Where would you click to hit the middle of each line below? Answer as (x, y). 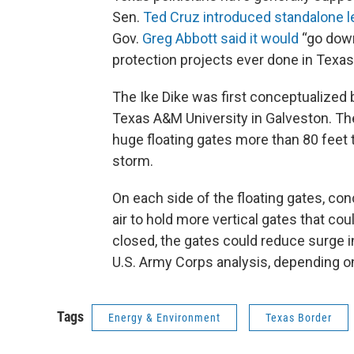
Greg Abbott (180, 39)
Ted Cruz (171, 17)
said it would (260, 39)
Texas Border (299, 318)
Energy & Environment (164, 318)
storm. (133, 161)
